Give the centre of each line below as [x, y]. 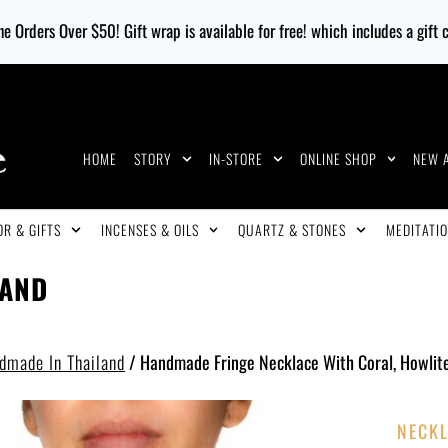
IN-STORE [235, 158]
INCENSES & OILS [149, 229]
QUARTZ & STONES [292, 229]
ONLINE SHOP [338, 158]
